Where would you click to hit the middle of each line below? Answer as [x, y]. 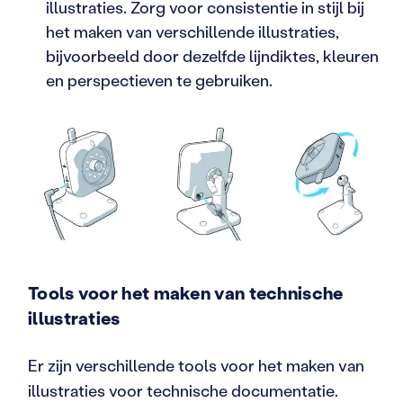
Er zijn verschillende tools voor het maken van [196, 366]
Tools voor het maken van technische [186, 293]
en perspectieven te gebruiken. [159, 80]
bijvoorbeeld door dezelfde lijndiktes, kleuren [212, 55]
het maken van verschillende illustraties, [193, 31]
